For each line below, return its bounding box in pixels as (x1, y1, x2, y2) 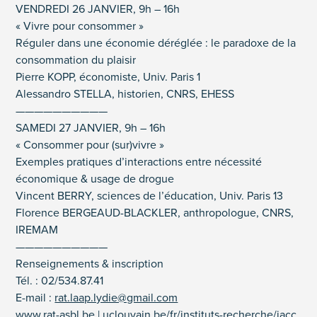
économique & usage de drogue (16, 171, 175, 188)
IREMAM (16, 221, 59, 238)
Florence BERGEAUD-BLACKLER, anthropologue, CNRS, (16, 204, 294, 221)
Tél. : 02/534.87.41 (16, 272, 104, 289)
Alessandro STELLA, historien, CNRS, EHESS (16, 86, 235, 103)
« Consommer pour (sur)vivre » (16, 137, 165, 154)
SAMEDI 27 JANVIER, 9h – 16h (16, 120, 166, 137)
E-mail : (16, 289, 55, 306)
